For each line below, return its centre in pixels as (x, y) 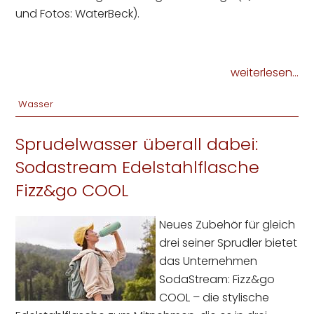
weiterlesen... (264, 73)
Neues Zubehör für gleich (227, 225)
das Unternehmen (209, 261)
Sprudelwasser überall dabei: (137, 144)
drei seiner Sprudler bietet (228, 243)
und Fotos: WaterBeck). (78, 14)
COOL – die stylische (214, 298)
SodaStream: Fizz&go (217, 280)
